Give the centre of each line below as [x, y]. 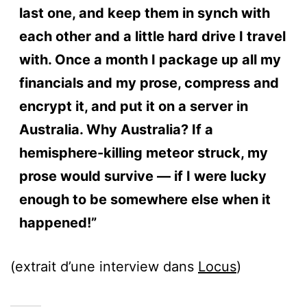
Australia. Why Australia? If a [116, 129]
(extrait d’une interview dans [104, 266]
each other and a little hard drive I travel [152, 36]
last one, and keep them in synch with [144, 13]
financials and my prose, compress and [149, 83]
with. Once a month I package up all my [150, 59]
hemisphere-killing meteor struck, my [143, 152]
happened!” [58, 222]
